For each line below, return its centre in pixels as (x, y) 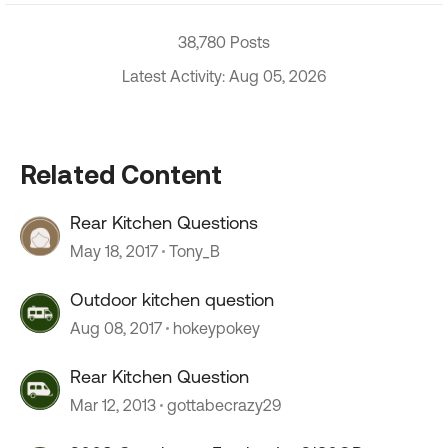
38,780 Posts (224, 42)
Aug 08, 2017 (116, 328)
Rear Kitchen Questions (164, 222)
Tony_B (194, 251)
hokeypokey (216, 328)
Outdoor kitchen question (172, 299)
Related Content (121, 174)
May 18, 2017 (114, 251)
